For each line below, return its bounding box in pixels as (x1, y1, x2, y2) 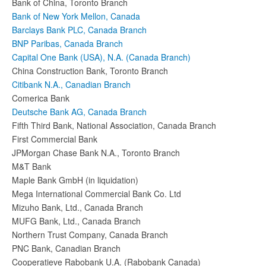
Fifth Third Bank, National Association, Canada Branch (12, 119, 216, 131)
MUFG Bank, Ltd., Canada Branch (12, 214, 141, 227)
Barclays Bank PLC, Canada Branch (12, 23, 147, 36)
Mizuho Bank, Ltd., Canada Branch (12, 201, 143, 213)
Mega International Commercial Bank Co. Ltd (12, 187, 181, 199)
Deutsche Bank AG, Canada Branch (12, 105, 147, 118)
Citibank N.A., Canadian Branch (12, 78, 131, 90)
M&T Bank (12, 160, 51, 172)
